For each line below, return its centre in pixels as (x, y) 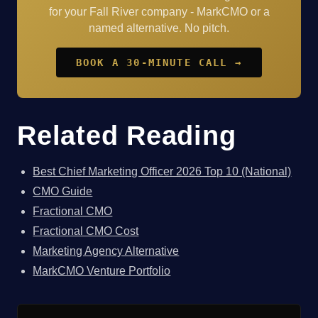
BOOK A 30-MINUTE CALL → (159, 63)
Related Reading (127, 135)
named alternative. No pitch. (159, 28)
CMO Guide (63, 191)
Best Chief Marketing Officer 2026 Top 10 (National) (162, 171)
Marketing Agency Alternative (106, 251)
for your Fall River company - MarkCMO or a (159, 12)
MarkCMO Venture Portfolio (102, 270)
